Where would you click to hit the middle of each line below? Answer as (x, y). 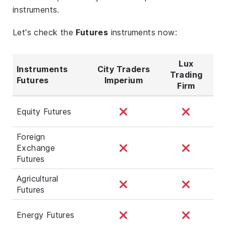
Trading (186, 74)
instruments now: (143, 32)
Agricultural (38, 178)
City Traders (124, 69)
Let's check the (44, 32)
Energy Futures (46, 215)
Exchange (36, 148)
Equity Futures (44, 111)
